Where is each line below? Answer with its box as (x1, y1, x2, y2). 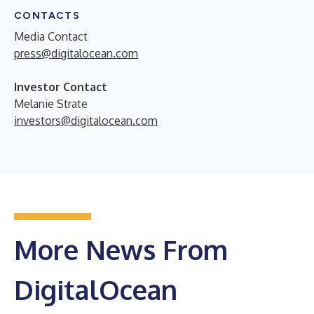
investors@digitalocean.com (14, 113, 158, 128)
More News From (14, 232, 228, 266)
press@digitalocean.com (14, 46, 138, 60)
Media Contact (14, 29, 88, 43)
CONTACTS (14, 9, 81, 22)
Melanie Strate (14, 96, 88, 111)
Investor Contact (14, 79, 107, 94)
